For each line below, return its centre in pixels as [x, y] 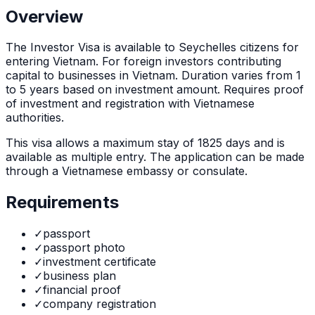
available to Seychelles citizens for [207, 47]
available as [37, 157]
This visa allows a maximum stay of [100, 143]
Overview [44, 16]
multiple [92, 157]
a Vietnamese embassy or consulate [148, 171]
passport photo [84, 248]
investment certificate [99, 262]
